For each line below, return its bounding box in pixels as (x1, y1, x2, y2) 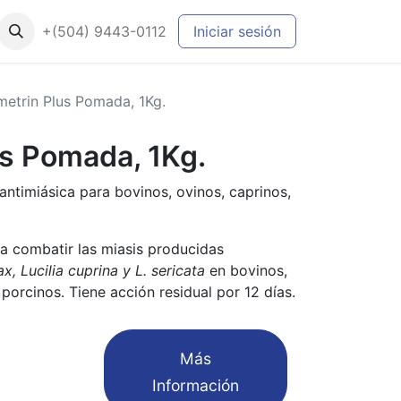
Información (152, 376, 239, 395)
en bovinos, (205, 261, 287, 279)
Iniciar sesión (193, 22, 281, 40)
